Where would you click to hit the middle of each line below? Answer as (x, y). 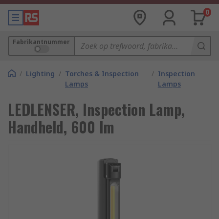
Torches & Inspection (102, 74)
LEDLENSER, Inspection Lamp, (96, 109)
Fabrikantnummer (41, 42)
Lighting (40, 74)
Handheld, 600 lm (61, 127)
